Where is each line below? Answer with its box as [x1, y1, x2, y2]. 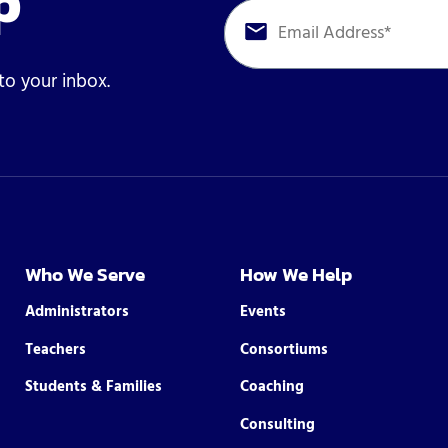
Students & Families [24, 375, 162, 400]
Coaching [240, 375, 305, 400]
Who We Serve [24, 260, 145, 290]
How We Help [240, 260, 353, 290]
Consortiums [240, 337, 329, 362]
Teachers [24, 337, 86, 362]
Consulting [240, 413, 316, 438]
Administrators [24, 299, 129, 324]
